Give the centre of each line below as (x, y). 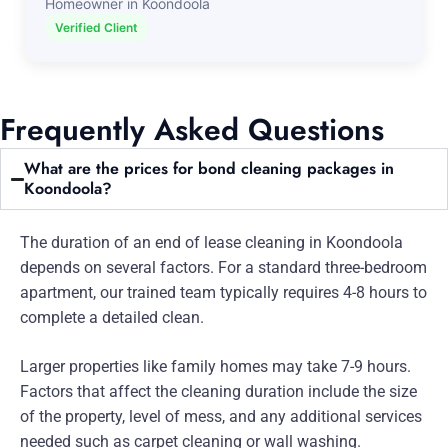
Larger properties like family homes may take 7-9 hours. (215, 366)
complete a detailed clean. (112, 317)
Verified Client (96, 27)
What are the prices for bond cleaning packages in (209, 168)
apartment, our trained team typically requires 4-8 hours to (223, 292)
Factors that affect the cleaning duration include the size (218, 391)
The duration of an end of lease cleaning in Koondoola (211, 242)
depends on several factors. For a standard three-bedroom (223, 267)
